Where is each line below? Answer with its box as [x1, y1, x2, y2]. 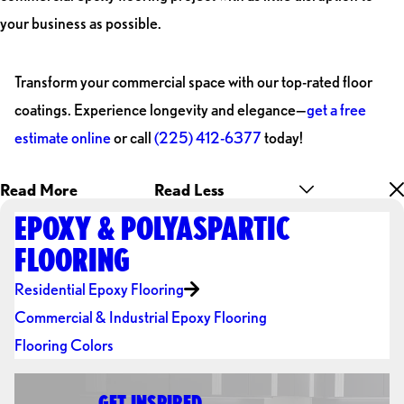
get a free [306, 99, 366, 119]
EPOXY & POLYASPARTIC [14, 209, 290, 247]
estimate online [14, 127, 111, 147]
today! [261, 127, 303, 147]
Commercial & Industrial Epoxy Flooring [14, 308, 267, 327]
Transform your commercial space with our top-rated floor [14, 71, 372, 91]
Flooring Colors [14, 335, 114, 355]
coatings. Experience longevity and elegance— [14, 99, 307, 119]
